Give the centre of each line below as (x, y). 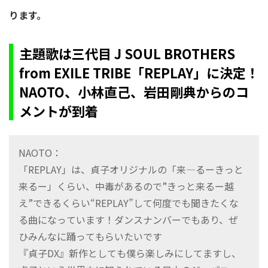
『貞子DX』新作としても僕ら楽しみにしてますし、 (130, 253)
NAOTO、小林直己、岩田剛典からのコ (134, 92)
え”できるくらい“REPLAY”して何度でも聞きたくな (129, 203)
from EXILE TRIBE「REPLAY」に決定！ (139, 73)
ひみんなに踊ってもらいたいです (90, 237)
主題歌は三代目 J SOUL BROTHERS (127, 54)
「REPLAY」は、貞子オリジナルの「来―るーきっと (131, 170)
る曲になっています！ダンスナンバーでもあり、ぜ (128, 220)
